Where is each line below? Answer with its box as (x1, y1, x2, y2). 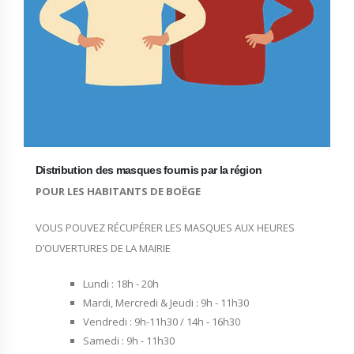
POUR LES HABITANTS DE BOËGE (36, 183, 201, 198)
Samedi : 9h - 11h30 (82, 333, 175, 348)
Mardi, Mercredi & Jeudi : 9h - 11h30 (82, 295, 249, 310)
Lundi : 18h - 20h (82, 276, 159, 291)
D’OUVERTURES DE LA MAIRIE (36, 240, 171, 255)
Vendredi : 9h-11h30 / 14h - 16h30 (82, 314, 240, 329)
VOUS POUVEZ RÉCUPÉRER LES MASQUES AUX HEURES (36, 220, 295, 235)
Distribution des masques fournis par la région (36, 163, 262, 176)
